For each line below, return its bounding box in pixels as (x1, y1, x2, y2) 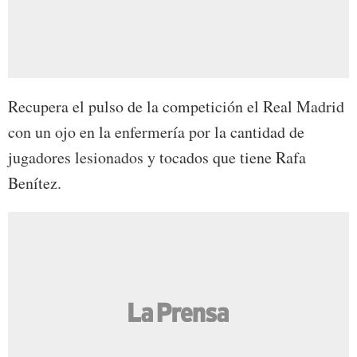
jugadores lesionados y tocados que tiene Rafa (8, 147, 306, 169)
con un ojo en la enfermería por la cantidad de (8, 121, 304, 143)
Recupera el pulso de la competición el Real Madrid (8, 96, 344, 118)
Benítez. (8, 172, 61, 194)
